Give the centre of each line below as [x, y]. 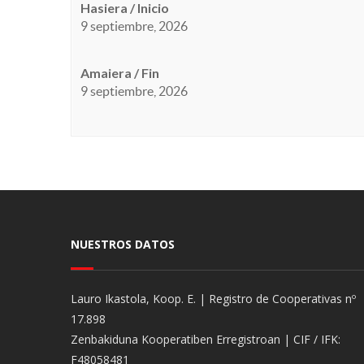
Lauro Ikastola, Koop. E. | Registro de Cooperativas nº [213, 299]
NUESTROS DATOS [123, 244]
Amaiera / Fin [120, 73]
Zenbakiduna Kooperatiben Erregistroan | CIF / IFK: [206, 339]
